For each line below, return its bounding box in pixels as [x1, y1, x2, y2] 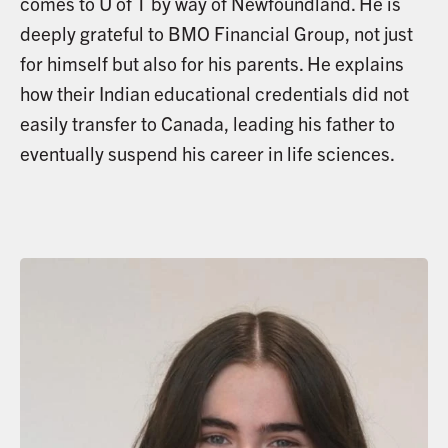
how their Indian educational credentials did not [19, 80, 409, 105]
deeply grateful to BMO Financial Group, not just [19, 20, 413, 45]
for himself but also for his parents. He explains [19, 50, 404, 75]
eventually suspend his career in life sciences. [19, 140, 395, 165]
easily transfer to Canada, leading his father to [19, 110, 395, 135]
